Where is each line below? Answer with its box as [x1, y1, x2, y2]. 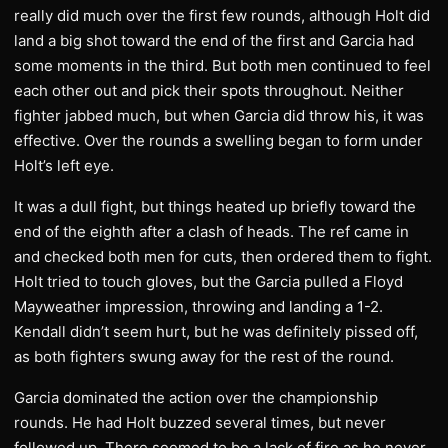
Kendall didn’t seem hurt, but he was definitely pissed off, [14, 322, 418, 341]
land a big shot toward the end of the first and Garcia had [14, 31, 414, 50]
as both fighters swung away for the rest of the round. [14, 347, 394, 366]
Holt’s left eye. [14, 156, 114, 175]
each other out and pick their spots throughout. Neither [14, 81, 404, 100]
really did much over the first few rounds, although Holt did [14, 6, 430, 25]
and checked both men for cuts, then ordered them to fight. [14, 247, 432, 266]
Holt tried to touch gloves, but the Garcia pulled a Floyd [14, 272, 403, 291]
